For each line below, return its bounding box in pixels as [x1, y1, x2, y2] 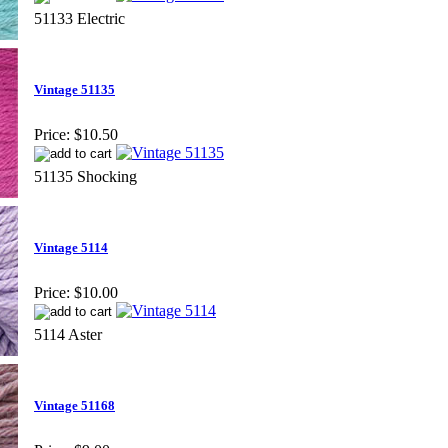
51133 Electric [34, 9, 125, 27]
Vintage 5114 [34, 240, 108, 256]
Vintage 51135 [34, 82, 115, 98]
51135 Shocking [34, 167, 137, 185]
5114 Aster [34, 325, 102, 343]
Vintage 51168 [34, 398, 115, 414]
